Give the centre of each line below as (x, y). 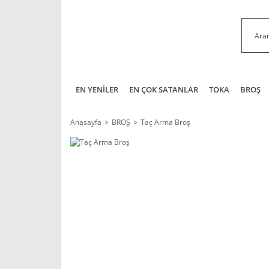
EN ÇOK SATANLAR (164, 89)
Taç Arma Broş (165, 122)
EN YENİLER (97, 89)
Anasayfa (86, 122)
